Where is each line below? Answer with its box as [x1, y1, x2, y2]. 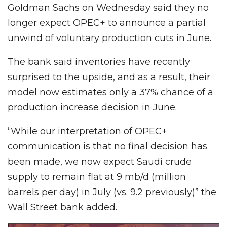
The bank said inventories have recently [8, 56, 190, 67]
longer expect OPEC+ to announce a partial [8, 17, 206, 28]
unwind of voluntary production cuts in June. [8, 32, 211, 44]
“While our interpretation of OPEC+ [8, 125, 167, 137]
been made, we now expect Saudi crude [8, 156, 192, 167]
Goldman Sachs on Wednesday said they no [8, 2, 209, 13]
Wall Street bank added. [8, 201, 117, 213]
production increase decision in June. [8, 101, 177, 113]
